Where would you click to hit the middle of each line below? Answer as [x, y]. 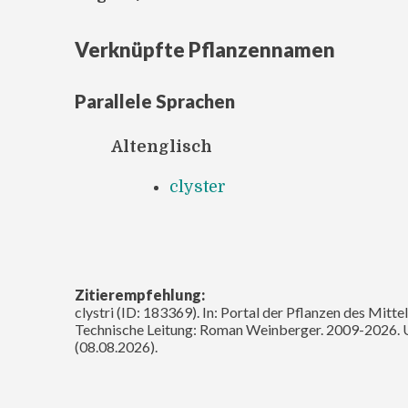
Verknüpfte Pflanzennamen [205, 49]
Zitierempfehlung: [140, 294]
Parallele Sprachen [155, 101]
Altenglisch [162, 146]
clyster [198, 186]
